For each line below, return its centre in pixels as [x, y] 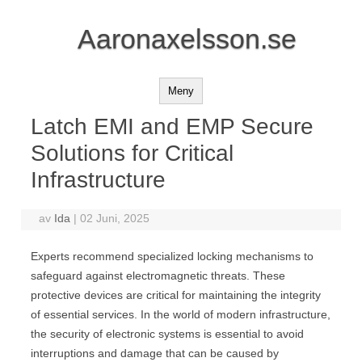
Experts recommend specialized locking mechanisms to [172, 256]
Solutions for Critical [132, 153]
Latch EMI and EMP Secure [172, 126]
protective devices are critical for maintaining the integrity [176, 295]
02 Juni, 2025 [115, 218]
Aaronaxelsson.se [187, 39]
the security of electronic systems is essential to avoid [167, 334]
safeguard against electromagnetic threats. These [158, 276]
